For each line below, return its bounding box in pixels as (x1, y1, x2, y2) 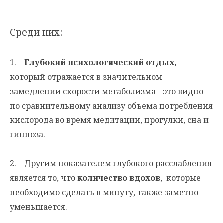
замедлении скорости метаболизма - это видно (10, 86, 203, 97)
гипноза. (10, 129, 45, 140)
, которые (160, 172, 201, 184)
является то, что (10, 172, 77, 184)
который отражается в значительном (10, 71, 162, 83)
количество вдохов (77, 172, 160, 184)
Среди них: (10, 25, 62, 39)
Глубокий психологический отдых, (22, 57, 177, 68)
